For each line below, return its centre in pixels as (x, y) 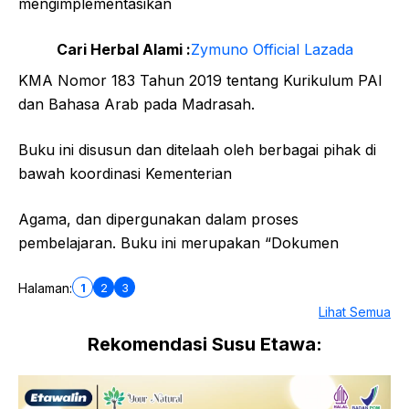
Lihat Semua (355, 312)
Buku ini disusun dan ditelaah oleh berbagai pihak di (197, 150)
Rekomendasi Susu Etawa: (204, 344)
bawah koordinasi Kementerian (125, 173)
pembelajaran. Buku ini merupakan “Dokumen (178, 243)
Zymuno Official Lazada (272, 49)
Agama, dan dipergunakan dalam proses (158, 219)
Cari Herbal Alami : (123, 49)
